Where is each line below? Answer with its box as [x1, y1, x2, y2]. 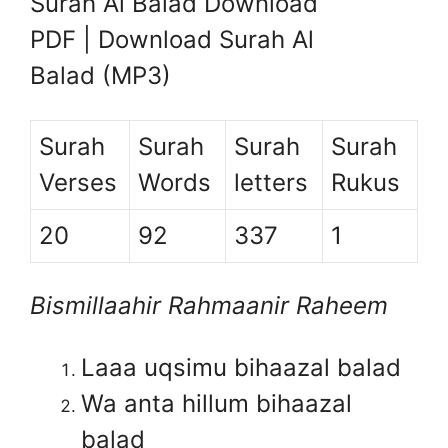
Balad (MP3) [30, 61, 171, 90]
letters [234, 167, 308, 197]
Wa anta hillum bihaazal [81, 388, 352, 418]
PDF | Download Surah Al [30, 25, 314, 54]
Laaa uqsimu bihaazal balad [81, 352, 401, 382]
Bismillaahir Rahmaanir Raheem [30, 291, 388, 320]
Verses [39, 167, 117, 197]
